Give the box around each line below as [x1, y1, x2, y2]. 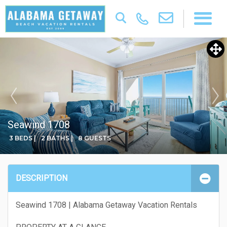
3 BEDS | [9, 134, 36, 142]
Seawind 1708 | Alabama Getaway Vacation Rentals [16, 200, 197, 210]
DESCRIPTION [16, 173, 67, 183]
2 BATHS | [41, 134, 73, 142]
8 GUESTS [78, 134, 111, 142]
